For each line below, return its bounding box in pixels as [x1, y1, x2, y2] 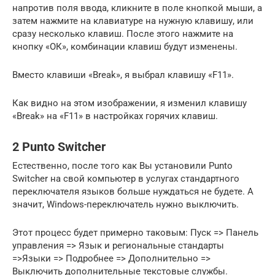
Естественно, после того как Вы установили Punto [12, 160, 233, 171]
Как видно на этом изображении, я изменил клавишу [12, 98, 247, 109]
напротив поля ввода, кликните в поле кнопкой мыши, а [12, 2, 262, 14]
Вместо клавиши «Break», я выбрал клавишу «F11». [12, 69, 234, 80]
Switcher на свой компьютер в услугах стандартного [12, 173, 239, 184]
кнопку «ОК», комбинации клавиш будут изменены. [12, 41, 238, 52]
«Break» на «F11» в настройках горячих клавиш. [12, 110, 218, 122]
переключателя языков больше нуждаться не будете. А [12, 186, 254, 197]
